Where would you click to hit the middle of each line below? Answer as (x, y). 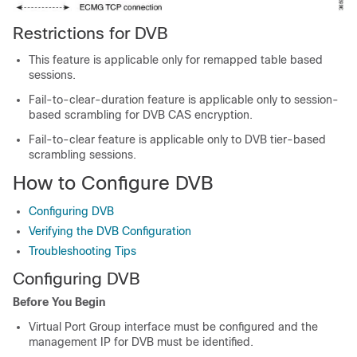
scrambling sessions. (82, 155)
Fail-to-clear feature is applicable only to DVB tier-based (177, 140)
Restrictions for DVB (90, 33)
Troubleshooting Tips (82, 251)
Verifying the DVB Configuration (110, 231)
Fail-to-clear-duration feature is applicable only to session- (184, 100)
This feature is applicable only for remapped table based (176, 60)
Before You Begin (59, 302)
